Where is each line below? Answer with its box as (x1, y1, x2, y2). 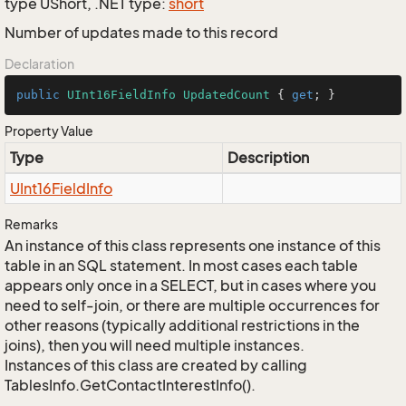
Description (227, 149, 309, 167)
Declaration (5, 56, 74, 72)
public (16, 88, 60, 101)
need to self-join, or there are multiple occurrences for (5, 296, 380, 314)
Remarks (5, 217, 58, 232)
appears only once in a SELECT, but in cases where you (5, 276, 376, 295)
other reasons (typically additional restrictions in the (5, 316, 360, 334)
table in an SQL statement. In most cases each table (5, 256, 358, 275)
